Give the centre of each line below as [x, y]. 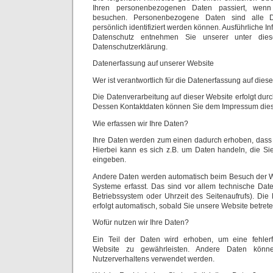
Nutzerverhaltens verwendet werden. [154, 259]
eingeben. [109, 160]
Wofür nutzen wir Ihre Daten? [141, 222]
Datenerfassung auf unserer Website [153, 63]
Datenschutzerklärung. [130, 47]
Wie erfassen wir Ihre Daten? [140, 123]
